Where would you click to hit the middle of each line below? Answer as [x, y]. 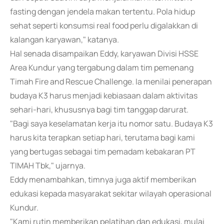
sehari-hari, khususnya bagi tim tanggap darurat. [99, 109]
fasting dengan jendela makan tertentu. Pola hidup [102, 11]
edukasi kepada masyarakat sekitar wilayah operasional [111, 193]
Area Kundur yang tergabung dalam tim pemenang [102, 67]
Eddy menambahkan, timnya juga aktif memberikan [103, 179]
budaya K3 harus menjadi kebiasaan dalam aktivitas [104, 95]
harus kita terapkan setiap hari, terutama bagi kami [102, 137]
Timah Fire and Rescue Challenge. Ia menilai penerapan [111, 81]
